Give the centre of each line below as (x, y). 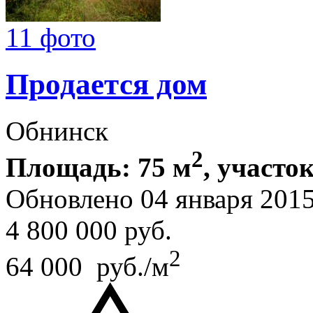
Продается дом (106, 85)
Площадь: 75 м (99, 168)
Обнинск (57, 131)
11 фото (51, 38)
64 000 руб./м (87, 267)
